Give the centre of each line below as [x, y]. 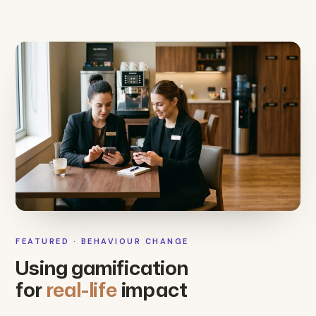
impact [152, 289]
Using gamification [102, 267]
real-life [81, 289]
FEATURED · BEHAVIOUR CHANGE [102, 241]
